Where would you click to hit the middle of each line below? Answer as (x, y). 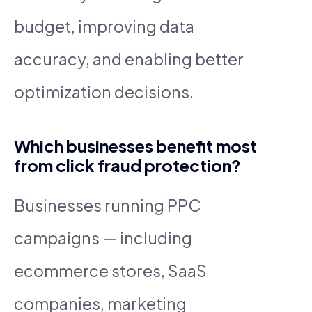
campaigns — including (103, 237)
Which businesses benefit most (135, 145)
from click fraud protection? (127, 165)
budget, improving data (104, 26)
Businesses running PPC (107, 205)
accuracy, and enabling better (129, 58)
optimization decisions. (104, 91)
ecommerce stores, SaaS (110, 270)
